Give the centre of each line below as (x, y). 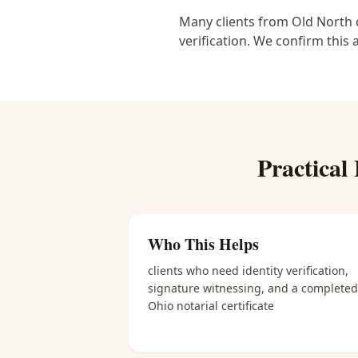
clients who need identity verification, (248, 270)
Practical (305, 167)
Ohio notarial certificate (211, 306)
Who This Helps (203, 244)
